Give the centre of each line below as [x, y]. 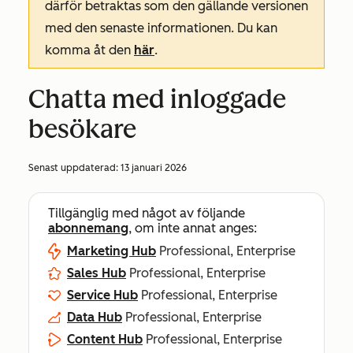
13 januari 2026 [154, 168]
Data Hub [95, 317]
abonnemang [88, 228]
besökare [82, 129]
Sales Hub [97, 273]
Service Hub [102, 295]
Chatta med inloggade [157, 99]
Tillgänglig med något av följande [147, 213]
